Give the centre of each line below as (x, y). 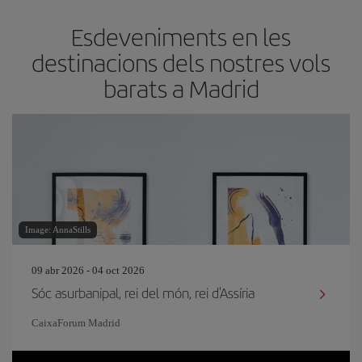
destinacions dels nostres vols (181, 62)
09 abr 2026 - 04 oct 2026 (88, 270)
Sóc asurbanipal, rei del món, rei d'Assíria (143, 293)
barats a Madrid (181, 88)
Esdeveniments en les (181, 36)
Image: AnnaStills (58, 229)
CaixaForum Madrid (76, 323)
